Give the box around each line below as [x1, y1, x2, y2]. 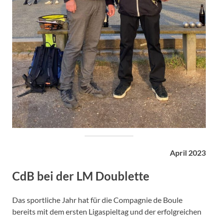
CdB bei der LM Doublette [12, 168, 149, 183]
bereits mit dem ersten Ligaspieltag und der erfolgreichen [12, 206, 201, 216]
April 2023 [170, 148, 206, 158]
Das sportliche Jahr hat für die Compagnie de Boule [12, 195, 182, 204]
